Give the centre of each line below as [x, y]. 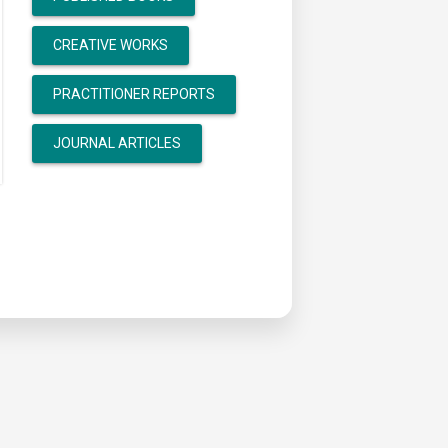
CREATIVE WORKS [110, 45]
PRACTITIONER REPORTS [133, 94]
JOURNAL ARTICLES [116, 143]
